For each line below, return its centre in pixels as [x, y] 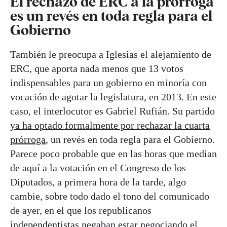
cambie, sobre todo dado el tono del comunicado [110, 196]
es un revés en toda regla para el [111, 15]
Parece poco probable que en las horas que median [113, 153]
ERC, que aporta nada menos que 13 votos [97, 68]
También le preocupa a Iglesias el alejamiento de [111, 54]
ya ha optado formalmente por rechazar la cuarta [110, 125]
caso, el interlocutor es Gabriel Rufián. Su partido [112, 111]
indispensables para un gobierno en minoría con [108, 82]
